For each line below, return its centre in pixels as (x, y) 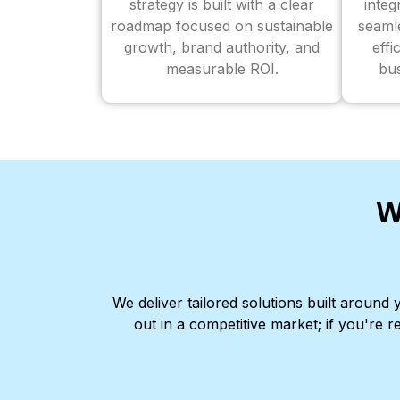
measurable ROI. (222, 69)
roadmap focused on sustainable (222, 26)
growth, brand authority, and (222, 47)
